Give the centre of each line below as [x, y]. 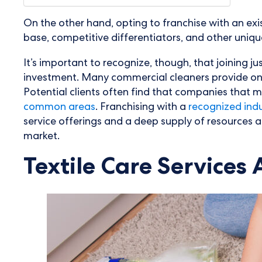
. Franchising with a [142, 108]
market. [42, 137]
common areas [59, 108]
